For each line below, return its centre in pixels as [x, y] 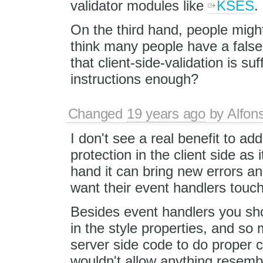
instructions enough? [134, 79]
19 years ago [166, 113]
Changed [97, 113]
